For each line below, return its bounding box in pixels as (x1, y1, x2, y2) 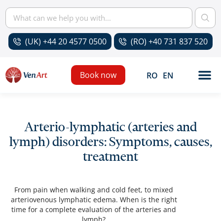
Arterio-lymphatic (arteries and (24, 119, 197, 135)
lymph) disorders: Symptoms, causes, (9, 134, 212, 149)
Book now (79, 70, 116, 80)
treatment (83, 149, 138, 164)
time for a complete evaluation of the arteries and (11, 205, 176, 214)
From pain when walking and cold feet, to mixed (14, 185, 173, 194)
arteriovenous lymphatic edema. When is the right (10, 195, 177, 204)
